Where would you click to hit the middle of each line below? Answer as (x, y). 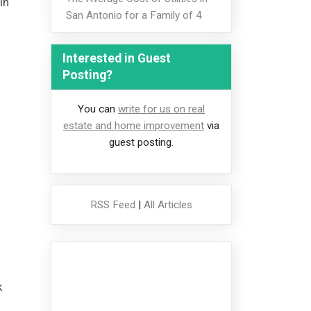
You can (98, 109)
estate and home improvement (134, 126)
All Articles (168, 205)
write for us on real (161, 109)
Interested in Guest (117, 59)
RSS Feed (113, 205)
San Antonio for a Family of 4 (134, 15)
